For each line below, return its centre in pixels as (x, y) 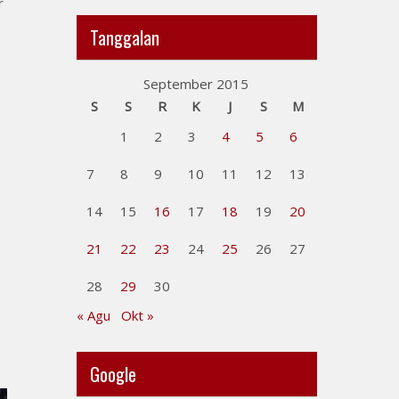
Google (113, 374)
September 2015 (196, 84)
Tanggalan (125, 37)
